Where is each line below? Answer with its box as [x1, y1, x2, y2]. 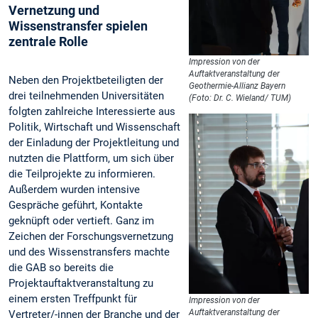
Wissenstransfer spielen [9, 18, 148, 33]
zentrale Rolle [9, 33, 88, 49]
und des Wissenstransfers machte [9, 245, 170, 258]
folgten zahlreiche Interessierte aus [9, 104, 175, 118]
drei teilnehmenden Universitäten [9, 89, 164, 102]
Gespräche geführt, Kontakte [9, 198, 143, 212]
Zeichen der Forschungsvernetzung [9, 229, 173, 243]
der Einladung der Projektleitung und [9, 136, 179, 149]
